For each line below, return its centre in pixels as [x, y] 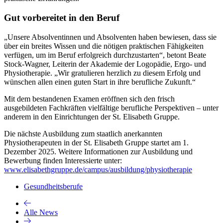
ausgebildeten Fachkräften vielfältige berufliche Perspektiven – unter [111, 108]
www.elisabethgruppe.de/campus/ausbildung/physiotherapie [98, 169]
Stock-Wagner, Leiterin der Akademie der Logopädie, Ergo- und [105, 64]
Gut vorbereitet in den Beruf [62, 18]
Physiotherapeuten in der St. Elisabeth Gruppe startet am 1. [96, 142]
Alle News [41, 212]
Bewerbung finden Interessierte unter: [63, 160]
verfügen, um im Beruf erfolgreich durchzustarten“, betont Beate [105, 55]
